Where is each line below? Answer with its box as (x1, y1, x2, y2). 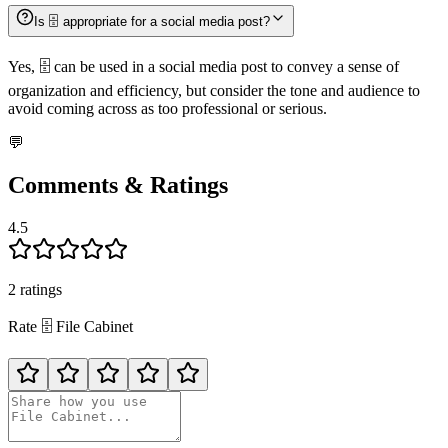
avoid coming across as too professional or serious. (8, 100, 327, 118)
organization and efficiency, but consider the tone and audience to (8, 82, 420, 100)
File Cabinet (56, 318, 133, 336)
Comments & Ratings (8, 172, 228, 199)
